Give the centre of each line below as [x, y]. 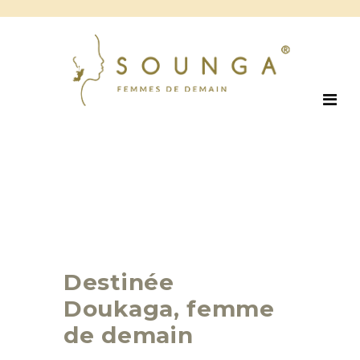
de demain [129, 335]
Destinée [119, 282]
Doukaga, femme [169, 309]
